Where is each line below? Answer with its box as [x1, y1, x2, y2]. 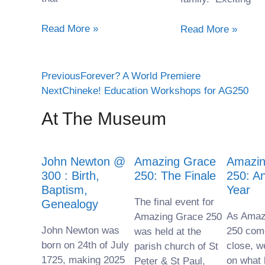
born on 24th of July [41, 239, 129, 251]
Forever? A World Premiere [80, 70, 201, 82]
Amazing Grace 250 [134, 211, 222, 222]
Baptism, [41, 183, 88, 196]
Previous [41, 70, 80, 82]
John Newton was [41, 224, 119, 236]
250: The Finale [134, 169, 216, 182]
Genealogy [41, 197, 98, 211]
